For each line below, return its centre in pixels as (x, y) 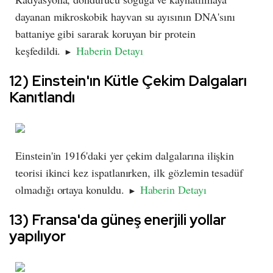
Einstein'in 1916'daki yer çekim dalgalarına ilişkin (125, 156)
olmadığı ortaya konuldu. (72, 190)
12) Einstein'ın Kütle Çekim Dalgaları (128, 81)
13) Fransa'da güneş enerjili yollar (118, 220)
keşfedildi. (40, 51)
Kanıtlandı (42, 97)
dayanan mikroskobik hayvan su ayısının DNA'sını (125, 17)
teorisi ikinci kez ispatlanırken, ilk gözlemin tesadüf (129, 173)
